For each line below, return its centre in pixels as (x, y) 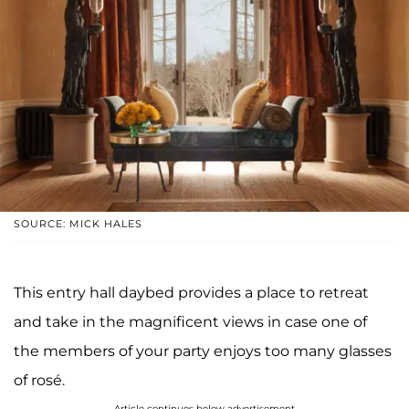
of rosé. (39, 381)
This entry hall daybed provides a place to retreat (191, 293)
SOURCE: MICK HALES (78, 224)
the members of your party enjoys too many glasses (203, 351)
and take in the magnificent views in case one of (190, 322)
